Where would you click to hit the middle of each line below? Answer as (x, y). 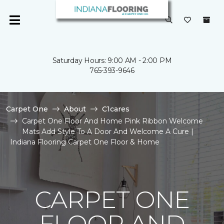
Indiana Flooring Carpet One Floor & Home (85, 142)
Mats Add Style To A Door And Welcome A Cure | (108, 131)
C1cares (116, 109)
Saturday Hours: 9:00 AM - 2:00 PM (112, 60)
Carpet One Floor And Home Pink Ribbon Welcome (112, 121)
